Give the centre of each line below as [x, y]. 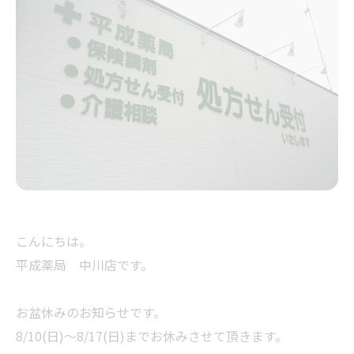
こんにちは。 [54, 241]
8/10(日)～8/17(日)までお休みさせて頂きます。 [152, 335]
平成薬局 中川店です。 [85, 264]
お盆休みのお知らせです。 [91, 312]
